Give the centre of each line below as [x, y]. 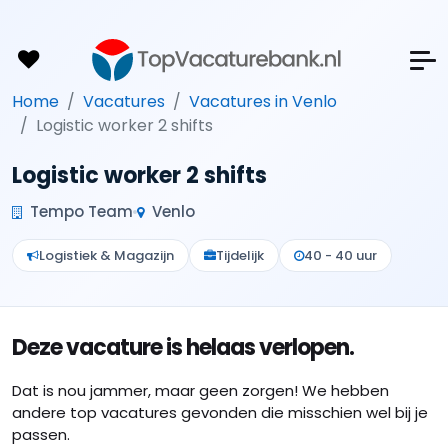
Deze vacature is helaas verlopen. [183, 347]
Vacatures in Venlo [263, 101]
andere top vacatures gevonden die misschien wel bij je [220, 412]
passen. [41, 434]
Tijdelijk [240, 255]
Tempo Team [79, 211]
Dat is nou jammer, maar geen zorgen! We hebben [200, 390]
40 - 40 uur [340, 255]
